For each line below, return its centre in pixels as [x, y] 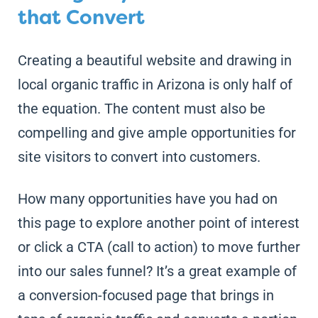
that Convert [81, 17]
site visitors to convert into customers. [139, 157]
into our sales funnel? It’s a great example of [157, 271]
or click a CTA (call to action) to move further [159, 247]
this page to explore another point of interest [158, 223]
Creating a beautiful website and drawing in [154, 60]
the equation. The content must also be [141, 108]
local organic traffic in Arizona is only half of [155, 84]
